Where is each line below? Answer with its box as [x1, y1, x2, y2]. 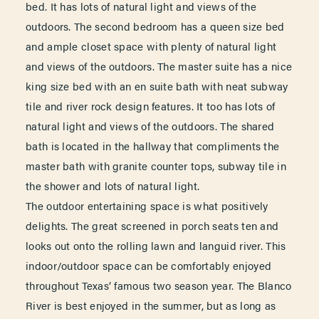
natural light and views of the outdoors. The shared [26, 117, 275, 133]
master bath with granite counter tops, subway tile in [26, 157, 286, 173]
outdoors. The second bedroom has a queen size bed [26, 18, 285, 33]
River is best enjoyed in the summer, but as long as [26, 297, 276, 313]
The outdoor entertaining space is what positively [26, 197, 268, 213]
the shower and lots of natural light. [26, 177, 200, 193]
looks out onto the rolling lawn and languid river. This [26, 237, 286, 253]
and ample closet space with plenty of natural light [26, 38, 277, 53]
